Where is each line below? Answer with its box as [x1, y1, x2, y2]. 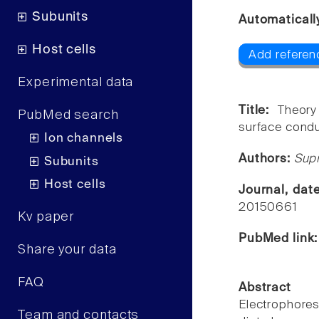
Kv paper [18, 211, 75, 224]
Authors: [239, 153, 294, 166]
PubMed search [18, 108, 119, 122]
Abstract [239, 282, 291, 295]
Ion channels [43, 132, 124, 145]
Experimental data [18, 75, 134, 89]
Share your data [18, 244, 117, 257]
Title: [239, 105, 278, 117]
